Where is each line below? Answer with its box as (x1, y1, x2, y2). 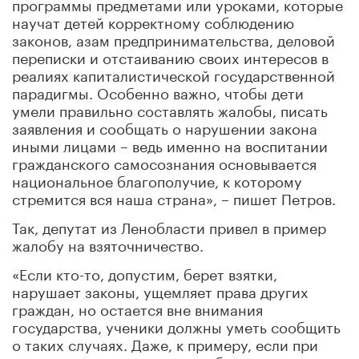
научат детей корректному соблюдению (12, 9, 294, 32)
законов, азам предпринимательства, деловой (12, 26, 335, 50)
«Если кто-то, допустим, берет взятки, (12, 260, 277, 284)
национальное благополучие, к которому (12, 167, 302, 191)
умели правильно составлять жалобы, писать (12, 97, 328, 120)
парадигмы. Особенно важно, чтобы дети (12, 79, 304, 103)
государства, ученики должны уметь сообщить (12, 313, 341, 337)
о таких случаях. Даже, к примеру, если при (12, 331, 318, 354)
